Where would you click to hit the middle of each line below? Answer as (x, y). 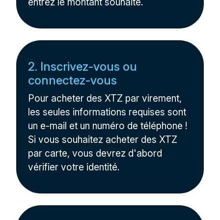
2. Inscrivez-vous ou (83, 67)
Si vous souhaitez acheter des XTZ (103, 139)
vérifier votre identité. (74, 167)
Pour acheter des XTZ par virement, (105, 98)
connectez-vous (73, 80)
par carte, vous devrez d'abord (95, 153)
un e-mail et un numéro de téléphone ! (108, 126)
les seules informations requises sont (107, 112)
